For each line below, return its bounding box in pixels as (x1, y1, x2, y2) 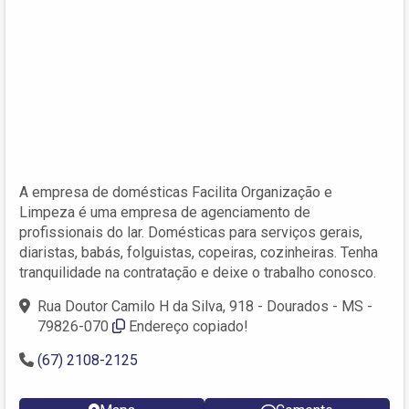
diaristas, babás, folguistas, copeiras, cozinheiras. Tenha (19, 243, 378, 261)
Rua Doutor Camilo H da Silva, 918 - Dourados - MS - (37, 297, 372, 315)
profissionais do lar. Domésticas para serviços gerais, (19, 223, 362, 241)
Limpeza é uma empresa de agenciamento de (19, 203, 310, 221)
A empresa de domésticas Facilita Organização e (19, 183, 332, 201)
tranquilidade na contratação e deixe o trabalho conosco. (19, 263, 376, 281)
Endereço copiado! (129, 317, 248, 335)
